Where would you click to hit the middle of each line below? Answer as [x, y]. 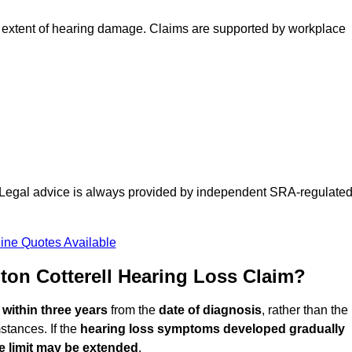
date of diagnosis [210, 310]
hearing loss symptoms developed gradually [213, 329]
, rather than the [305, 310]
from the [133, 310]
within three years [55, 310]
